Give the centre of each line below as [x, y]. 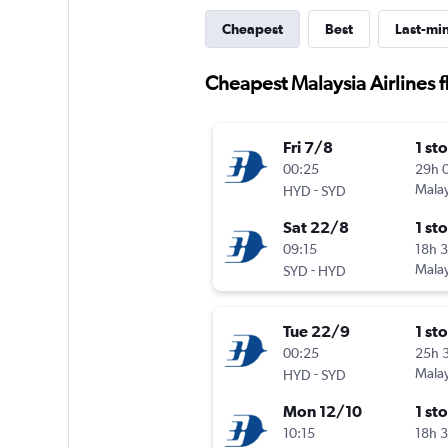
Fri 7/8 [307, 147]
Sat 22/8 [315, 227]
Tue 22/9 [316, 331]
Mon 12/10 [322, 411]
